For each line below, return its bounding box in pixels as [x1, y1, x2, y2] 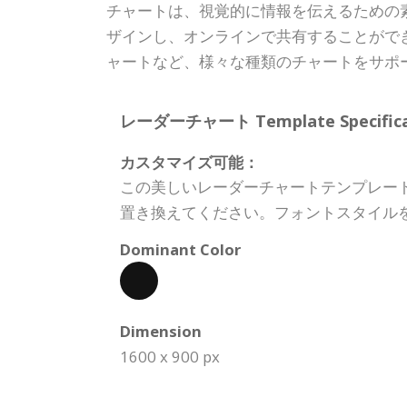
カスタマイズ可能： [120, 152, 259, 173]
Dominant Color [120, 239, 241, 260]
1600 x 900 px [120, 346, 220, 367]
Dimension [120, 321, 202, 342]
